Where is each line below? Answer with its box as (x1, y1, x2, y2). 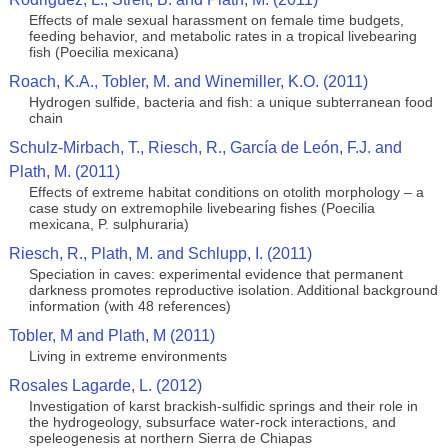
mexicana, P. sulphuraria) (28, 216, 189, 232)
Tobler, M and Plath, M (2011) (8, 327, 215, 344)
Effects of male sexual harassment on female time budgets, (28, 12, 404, 28)
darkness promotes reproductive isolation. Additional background (28, 282, 438, 298)
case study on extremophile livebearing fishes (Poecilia (28, 200, 375, 216)
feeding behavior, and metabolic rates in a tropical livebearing (28, 28, 417, 44)
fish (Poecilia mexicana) (28, 44, 179, 60)
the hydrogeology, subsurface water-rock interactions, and (28, 414, 396, 430)
